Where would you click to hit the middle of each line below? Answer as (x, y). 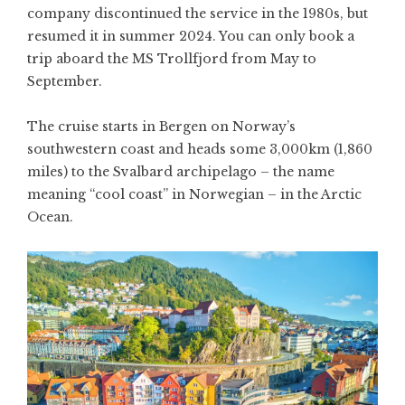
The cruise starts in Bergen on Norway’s (161, 127)
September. (65, 81)
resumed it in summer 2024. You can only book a (191, 36)
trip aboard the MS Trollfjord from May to (172, 59)
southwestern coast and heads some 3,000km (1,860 (200, 149)
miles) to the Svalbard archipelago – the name (181, 172)
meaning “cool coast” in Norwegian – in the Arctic (194, 194)
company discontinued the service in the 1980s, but (198, 14)
